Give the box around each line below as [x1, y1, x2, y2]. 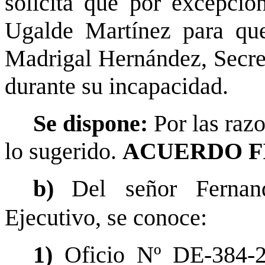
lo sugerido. [5, 138, 122, 164]
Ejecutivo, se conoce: [5, 205, 207, 231]
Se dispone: [33, 111, 154, 137]
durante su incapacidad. [5, 73, 228, 99]
